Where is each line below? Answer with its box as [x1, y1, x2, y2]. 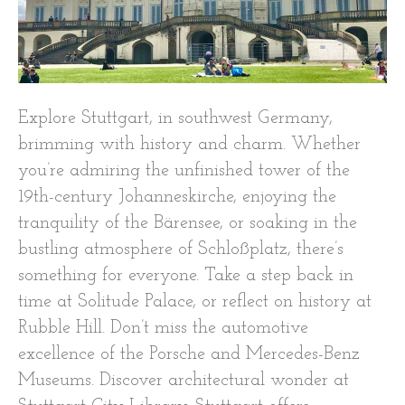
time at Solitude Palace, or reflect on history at [18, 292, 372, 311]
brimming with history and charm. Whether [18, 135, 361, 154]
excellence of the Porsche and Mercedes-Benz [18, 344, 360, 363]
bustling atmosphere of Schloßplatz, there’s [18, 240, 344, 259]
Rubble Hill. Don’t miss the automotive [18, 318, 308, 337]
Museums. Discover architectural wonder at [18, 371, 349, 390]
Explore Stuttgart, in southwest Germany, [18, 108, 333, 127]
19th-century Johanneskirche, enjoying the [18, 187, 336, 206]
